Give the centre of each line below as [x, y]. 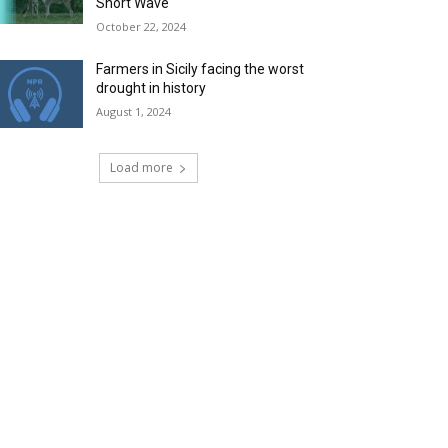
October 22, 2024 [141, 26]
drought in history [151, 88]
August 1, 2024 [134, 111]
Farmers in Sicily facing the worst [200, 69]
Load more [141, 168]
